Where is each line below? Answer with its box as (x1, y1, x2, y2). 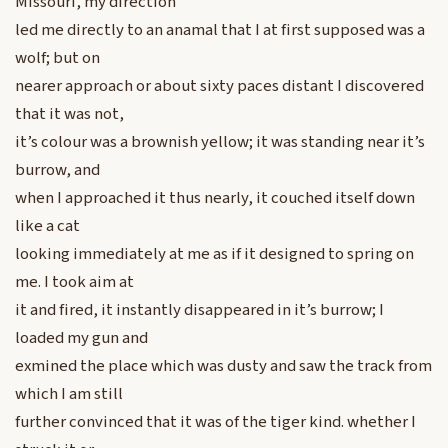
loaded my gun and (15, 326, 148, 351)
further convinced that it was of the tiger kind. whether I (15, 410, 416, 435)
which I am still (15, 382, 123, 407)
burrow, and (15, 158, 100, 183)
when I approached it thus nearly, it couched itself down (15, 186, 415, 211)
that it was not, (15, 102, 124, 127)
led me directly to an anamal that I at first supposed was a (15, 18, 425, 43)
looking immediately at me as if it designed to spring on (15, 242, 414, 267)
